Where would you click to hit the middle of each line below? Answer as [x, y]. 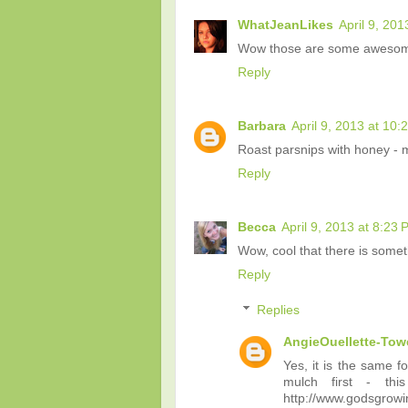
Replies [278, 311]
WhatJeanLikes [286, 25]
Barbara [262, 126]
